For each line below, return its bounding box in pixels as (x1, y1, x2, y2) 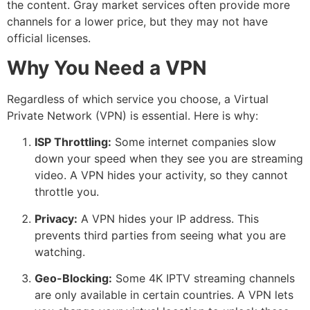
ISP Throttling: (35, 135, 111, 149)
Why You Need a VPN (7, 55, 207, 80)
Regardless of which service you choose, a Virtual (7, 91, 268, 106)
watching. (35, 244, 85, 259)
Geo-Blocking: (35, 271, 112, 285)
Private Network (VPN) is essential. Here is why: (7, 108, 258, 122)
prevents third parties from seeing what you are (35, 228, 286, 242)
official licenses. (7, 31, 91, 46)
